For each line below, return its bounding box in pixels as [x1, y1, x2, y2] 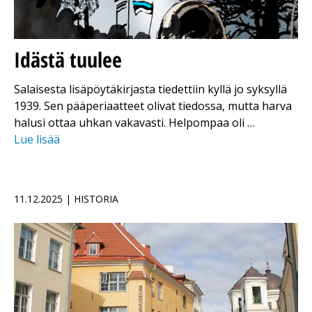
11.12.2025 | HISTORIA [14, 192, 118, 206]
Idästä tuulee [14, 45, 122, 75]
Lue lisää [14, 132, 60, 148]
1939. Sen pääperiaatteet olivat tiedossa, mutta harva [14, 98, 292, 114]
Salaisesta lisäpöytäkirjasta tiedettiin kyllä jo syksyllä [14, 81, 287, 97]
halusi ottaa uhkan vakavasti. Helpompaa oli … [14, 115, 255, 131]
